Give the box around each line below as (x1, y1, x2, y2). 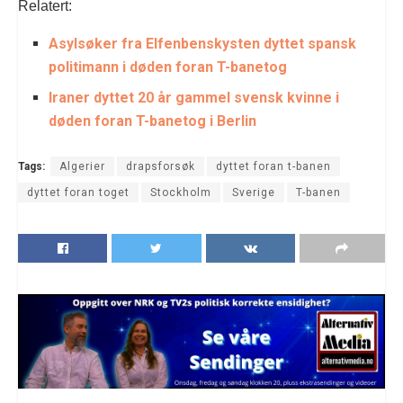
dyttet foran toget (27, 185, 130, 199)
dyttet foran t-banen (216, 159, 331, 173)
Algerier (59, 159, 105, 173)
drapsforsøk (126, 159, 195, 173)
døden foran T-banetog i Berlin (49, 112, 257, 130)
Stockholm (150, 185, 211, 199)
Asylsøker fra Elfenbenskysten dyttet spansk (49, 34, 357, 52)
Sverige (232, 185, 275, 199)
